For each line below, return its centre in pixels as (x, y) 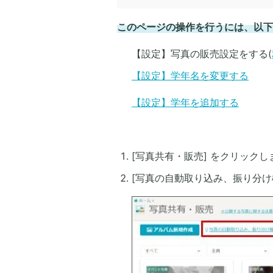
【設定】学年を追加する (185, 102)
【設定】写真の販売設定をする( (202, 54)
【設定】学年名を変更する (190, 76)
